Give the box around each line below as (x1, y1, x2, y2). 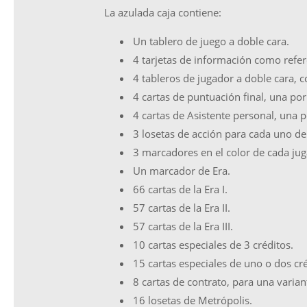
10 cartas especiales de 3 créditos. (133, 238, 293, 251)
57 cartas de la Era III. (133, 219, 233, 233)
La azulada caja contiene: (104, 5, 221, 19)
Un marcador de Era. (133, 164, 230, 177)
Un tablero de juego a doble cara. (133, 34, 289, 48)
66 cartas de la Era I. (133, 182, 228, 196)
